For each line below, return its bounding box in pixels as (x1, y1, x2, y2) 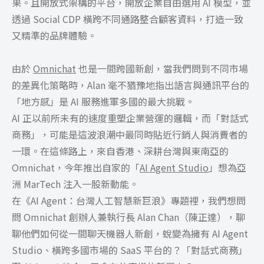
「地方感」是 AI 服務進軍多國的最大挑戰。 (12, 94, 194, 108)
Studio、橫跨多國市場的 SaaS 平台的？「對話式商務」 (12, 242, 247, 257)
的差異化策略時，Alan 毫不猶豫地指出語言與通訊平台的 (12, 77, 249, 92)
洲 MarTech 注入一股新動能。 (12, 176, 138, 191)
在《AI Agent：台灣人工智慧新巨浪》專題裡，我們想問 (12, 193, 246, 207)
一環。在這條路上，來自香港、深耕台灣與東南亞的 (12, 143, 229, 158)
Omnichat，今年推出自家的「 (12, 160, 140, 174)
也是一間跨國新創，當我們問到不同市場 (76, 61, 248, 75)
